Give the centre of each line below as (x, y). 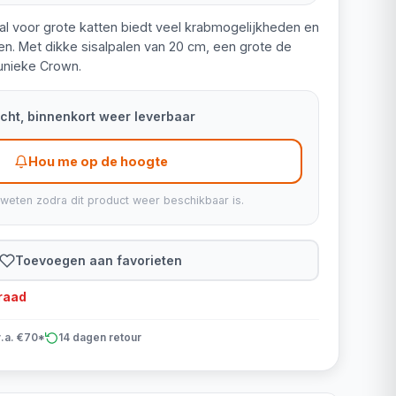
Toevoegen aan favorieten (99, 260)
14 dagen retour (99, 337)
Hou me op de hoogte (98, 161)
